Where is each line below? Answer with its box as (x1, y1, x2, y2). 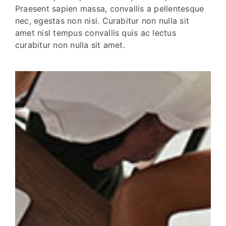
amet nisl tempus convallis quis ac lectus (15, 28, 176, 38)
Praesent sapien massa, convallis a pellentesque (15, 4, 204, 14)
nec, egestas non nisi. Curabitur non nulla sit (15, 16, 190, 26)
